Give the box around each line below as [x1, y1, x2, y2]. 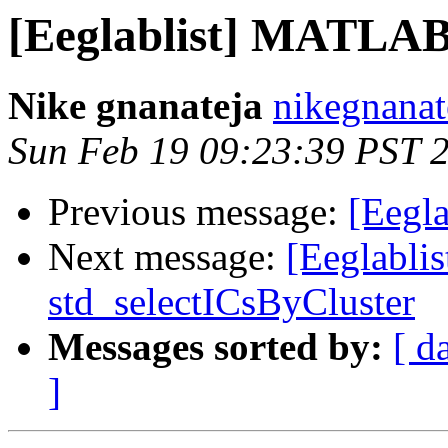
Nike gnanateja [8, 84, 263, 128]
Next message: [48, 235, 286, 279]
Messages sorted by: [48, 325, 383, 369]
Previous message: [48, 190, 348, 234]
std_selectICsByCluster [48, 280, 415, 324]
